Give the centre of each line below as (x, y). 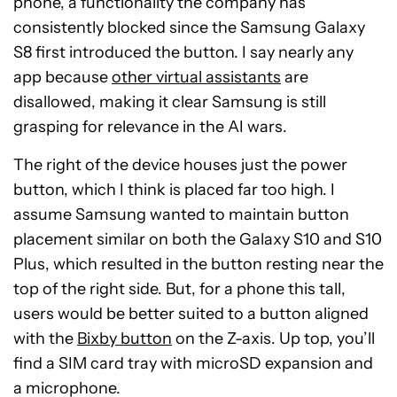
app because (62, 77)
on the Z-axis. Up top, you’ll (273, 338)
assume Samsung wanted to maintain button (181, 214)
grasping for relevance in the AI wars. (150, 126)
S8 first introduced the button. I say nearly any (183, 52)
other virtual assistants (196, 77)
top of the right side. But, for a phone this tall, (179, 288)
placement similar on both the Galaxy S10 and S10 (198, 239)
